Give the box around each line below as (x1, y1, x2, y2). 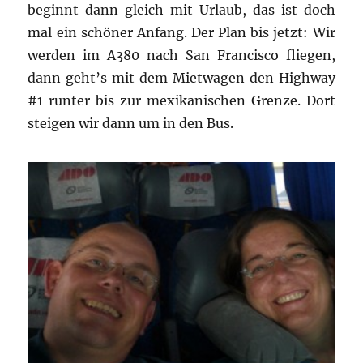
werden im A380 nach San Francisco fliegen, (28, 46, 335, 63)
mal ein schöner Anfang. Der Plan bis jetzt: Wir (28, 23, 335, 41)
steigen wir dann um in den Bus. (28, 114, 234, 131)
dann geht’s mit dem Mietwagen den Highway (28, 69, 335, 86)
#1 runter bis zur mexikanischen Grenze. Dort (28, 92, 335, 109)
